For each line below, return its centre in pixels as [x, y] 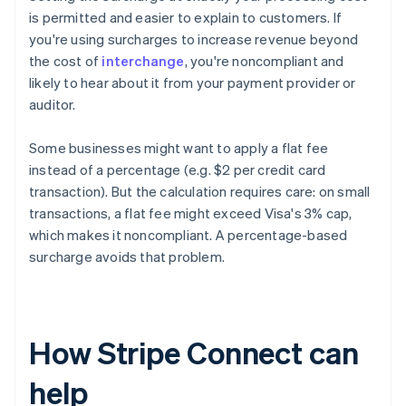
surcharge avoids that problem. [127, 257]
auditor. [53, 105]
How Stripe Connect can [194, 353]
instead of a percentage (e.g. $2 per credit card [178, 170]
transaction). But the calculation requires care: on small [200, 192]
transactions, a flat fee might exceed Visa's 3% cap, [191, 213]
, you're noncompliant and [264, 61]
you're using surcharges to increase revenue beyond [194, 39]
